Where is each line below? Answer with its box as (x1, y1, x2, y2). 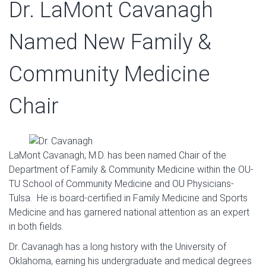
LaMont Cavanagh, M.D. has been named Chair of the (9, 150, 226, 161)
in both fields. (9, 221, 64, 233)
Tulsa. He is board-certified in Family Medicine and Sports (9, 192, 248, 204)
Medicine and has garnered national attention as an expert (9, 207, 249, 218)
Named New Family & (9, 30, 211, 55)
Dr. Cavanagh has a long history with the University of (9, 241, 226, 253)
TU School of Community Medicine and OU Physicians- (9, 178, 234, 190)
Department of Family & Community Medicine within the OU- (9, 164, 254, 176)
